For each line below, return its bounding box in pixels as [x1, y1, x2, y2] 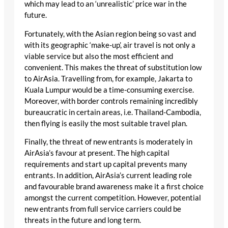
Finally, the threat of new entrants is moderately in [24, 137, 192, 147]
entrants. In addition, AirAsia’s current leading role [24, 171, 192, 180]
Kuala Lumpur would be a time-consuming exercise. [24, 85, 194, 94]
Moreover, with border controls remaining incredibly [24, 96, 198, 105]
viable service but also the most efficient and [24, 51, 173, 61]
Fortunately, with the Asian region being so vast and [24, 29, 196, 38]
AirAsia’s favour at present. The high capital [24, 149, 169, 158]
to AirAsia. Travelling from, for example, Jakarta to [24, 74, 192, 83]
